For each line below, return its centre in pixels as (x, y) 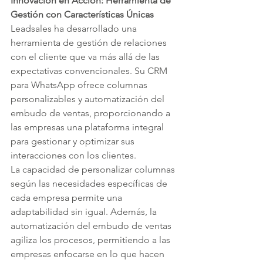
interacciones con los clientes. (73, 155)
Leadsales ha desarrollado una (75, 28)
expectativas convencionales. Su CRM (90, 71)
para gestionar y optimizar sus (74, 141)
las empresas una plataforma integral (88, 127)
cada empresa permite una (68, 198)
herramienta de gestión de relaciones (90, 43)
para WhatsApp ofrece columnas (80, 85)
